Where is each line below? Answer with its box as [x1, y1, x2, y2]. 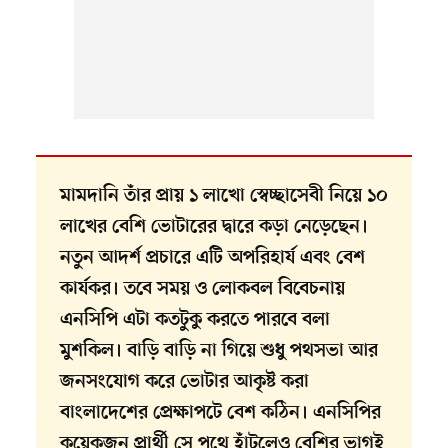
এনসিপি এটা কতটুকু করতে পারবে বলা [59, 309, 330, 333]
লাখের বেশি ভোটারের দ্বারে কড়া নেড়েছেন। [59, 216, 368, 240]
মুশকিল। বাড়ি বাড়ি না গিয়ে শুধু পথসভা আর [59, 340, 378, 364]
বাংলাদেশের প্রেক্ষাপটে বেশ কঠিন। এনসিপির [59, 402, 381, 426]
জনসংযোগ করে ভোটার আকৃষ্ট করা [59, 371, 309, 395]
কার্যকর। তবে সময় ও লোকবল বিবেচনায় [59, 278, 345, 302]
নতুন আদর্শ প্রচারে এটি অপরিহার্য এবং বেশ [59, 247, 365, 271]
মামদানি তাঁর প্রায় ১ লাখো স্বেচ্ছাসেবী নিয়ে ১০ [59, 185, 388, 209]
